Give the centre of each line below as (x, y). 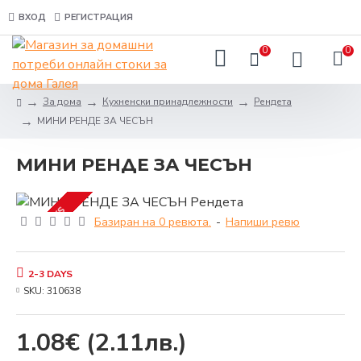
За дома (62, 102)
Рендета (273, 102)
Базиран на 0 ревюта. (153, 222)
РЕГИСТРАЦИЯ (99, 17)
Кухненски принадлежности (168, 102)
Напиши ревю (263, 222)
